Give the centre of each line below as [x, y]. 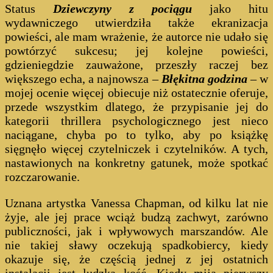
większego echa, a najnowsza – [83, 78]
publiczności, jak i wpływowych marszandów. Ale [136, 231]
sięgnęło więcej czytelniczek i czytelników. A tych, [136, 148]
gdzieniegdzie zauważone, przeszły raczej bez [136, 64]
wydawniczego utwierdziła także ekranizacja [136, 22]
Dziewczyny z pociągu [122, 8]
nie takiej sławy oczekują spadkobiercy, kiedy [136, 245]
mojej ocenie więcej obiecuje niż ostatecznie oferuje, [136, 92]
